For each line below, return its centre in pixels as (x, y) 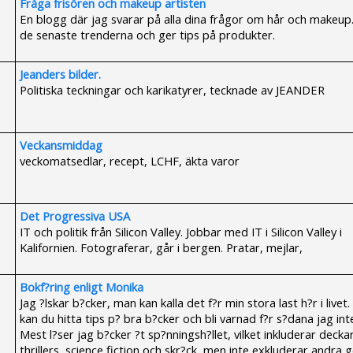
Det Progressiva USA (75, 216)
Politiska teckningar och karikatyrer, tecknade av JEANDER (172, 90)
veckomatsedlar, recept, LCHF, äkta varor (130, 161)
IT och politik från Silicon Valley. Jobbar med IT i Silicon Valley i (181, 232)
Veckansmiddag (61, 145)
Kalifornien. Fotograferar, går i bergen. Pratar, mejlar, (161, 247)
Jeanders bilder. (60, 74)
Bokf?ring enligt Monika (82, 287)
